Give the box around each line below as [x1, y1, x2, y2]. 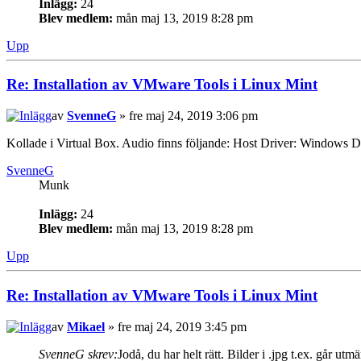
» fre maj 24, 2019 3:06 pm [116, 109, 258, 123]
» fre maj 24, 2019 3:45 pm [105, 319, 247, 334]
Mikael [67, 319, 105, 334]
